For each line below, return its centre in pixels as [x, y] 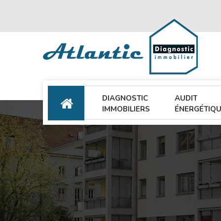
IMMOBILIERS [126, 109]
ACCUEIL [67, 104]
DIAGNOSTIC [125, 98]
